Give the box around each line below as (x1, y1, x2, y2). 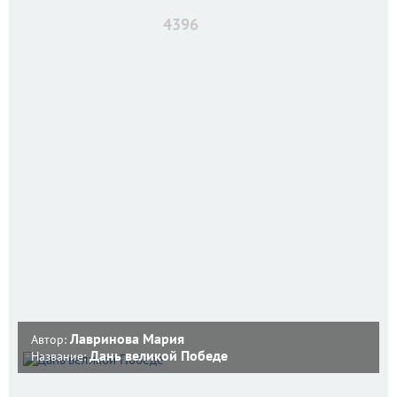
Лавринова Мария (70, 329, 184, 347)
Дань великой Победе (90, 346, 228, 364)
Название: (31, 347, 90, 364)
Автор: (31, 331, 70, 347)
